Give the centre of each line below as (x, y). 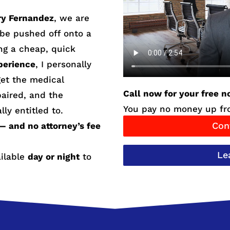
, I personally (64, 64)
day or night (54, 156)
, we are (72, 18)
